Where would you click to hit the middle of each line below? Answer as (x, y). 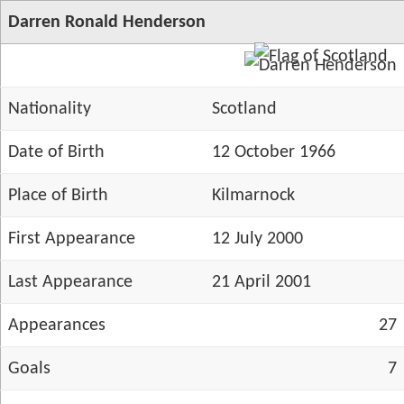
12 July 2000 (257, 239)
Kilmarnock (253, 196)
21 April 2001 (262, 282)
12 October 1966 (274, 152)
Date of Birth (56, 152)
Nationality (50, 109)
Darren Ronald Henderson (107, 23)
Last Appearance (70, 282)
